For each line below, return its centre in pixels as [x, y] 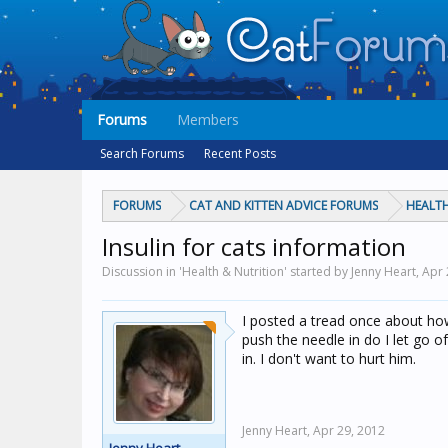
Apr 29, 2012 [349, 430]
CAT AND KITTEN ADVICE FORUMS [283, 205]
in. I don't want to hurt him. [329, 358]
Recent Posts [240, 153]
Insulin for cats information [254, 246]
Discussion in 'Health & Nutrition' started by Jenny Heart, [262, 271]
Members [208, 119]
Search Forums [142, 153]
